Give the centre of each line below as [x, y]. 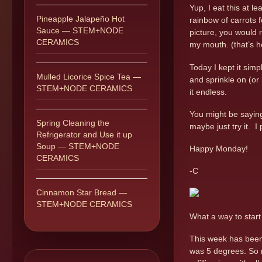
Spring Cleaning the [73, 123]
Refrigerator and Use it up [84, 135]
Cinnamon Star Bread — [82, 192]
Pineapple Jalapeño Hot [80, 19]
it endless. [208, 92]
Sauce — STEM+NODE [80, 30]
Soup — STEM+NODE [78, 146]
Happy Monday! [219, 149]
